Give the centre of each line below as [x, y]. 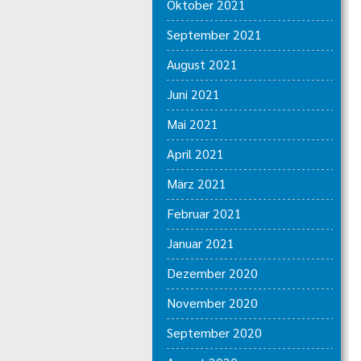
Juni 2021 [193, 94]
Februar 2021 [204, 213]
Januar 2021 [200, 243]
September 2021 [214, 34]
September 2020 [214, 332]
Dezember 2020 [212, 273]
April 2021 [195, 154]
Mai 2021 [192, 124]
